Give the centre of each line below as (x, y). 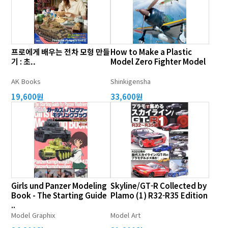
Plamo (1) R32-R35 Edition (159, 195)
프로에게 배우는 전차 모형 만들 (61, 52)
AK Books (26, 81)
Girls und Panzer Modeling (59, 186)
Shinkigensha (130, 81)
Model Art (125, 215)
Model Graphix (33, 215)
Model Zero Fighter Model (158, 61)
